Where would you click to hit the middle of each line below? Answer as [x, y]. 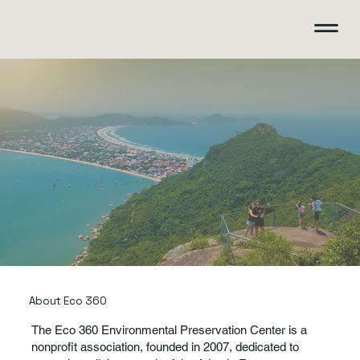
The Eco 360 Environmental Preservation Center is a [170, 329]
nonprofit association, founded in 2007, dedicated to [166, 346]
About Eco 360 [67, 301]
